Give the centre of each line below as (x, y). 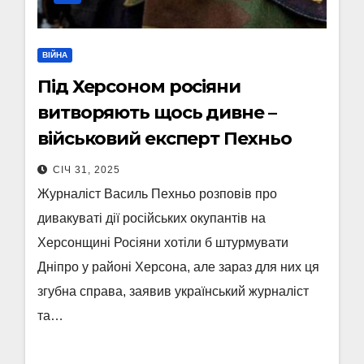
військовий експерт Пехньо (165, 139)
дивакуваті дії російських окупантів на (152, 218)
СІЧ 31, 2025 (87, 170)
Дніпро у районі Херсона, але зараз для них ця (178, 267)
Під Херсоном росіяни (139, 87)
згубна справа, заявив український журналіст (173, 291)
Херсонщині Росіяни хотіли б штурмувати (163, 243)
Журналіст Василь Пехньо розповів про (157, 194)
